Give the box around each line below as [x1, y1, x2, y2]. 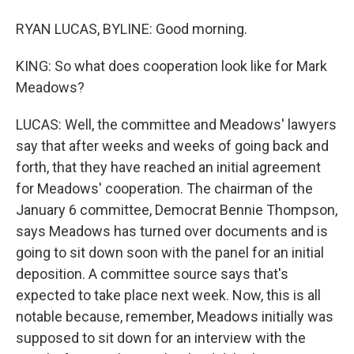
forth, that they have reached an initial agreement [16, 158, 321, 175]
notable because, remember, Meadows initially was [16, 307, 333, 325]
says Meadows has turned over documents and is [16, 222, 328, 239]
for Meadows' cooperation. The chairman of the [16, 179, 313, 197]
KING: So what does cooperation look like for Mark [16, 57, 327, 74]
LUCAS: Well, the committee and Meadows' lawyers [16, 115, 337, 133]
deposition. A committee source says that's [16, 265, 288, 282]
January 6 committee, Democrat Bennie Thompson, [16, 201, 337, 218]
